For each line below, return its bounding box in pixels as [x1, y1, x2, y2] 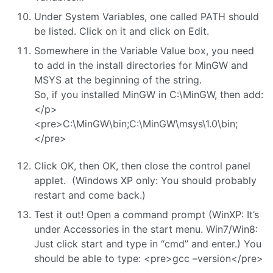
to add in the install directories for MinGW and [34, 59, 248, 72]
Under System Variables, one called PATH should [34, 10, 259, 23]
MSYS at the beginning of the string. [34, 74, 202, 87]
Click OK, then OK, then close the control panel [34, 160, 250, 172]
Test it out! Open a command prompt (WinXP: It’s [34, 208, 259, 221]
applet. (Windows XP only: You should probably [34, 174, 257, 187]
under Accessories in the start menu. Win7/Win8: [34, 223, 258, 236]
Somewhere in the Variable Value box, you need [34, 44, 254, 57]
